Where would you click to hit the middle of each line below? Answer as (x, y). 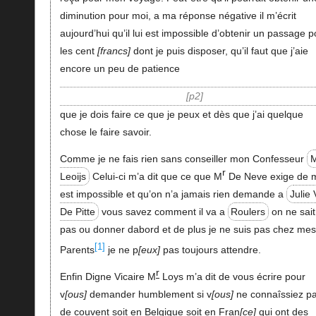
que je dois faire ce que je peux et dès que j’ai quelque (181, 114)
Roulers (248, 211)
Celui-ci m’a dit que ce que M (156, 176)
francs (114, 50)
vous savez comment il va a (163, 211)
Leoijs (73, 176)
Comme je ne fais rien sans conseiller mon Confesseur (183, 158)
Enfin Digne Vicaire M (108, 276)
